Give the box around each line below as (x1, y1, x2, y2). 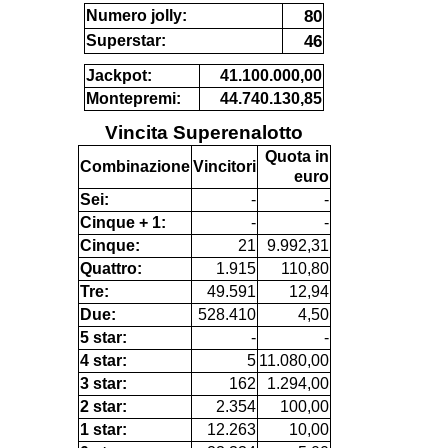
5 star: (79, 328, 127, 346)
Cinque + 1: (79, 213, 166, 231)
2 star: (79, 397, 127, 415)
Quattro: (79, 259, 142, 277)
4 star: (79, 351, 127, 369)
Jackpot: (86, 66, 152, 84)
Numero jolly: (86, 6, 187, 24)
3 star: (79, 374, 127, 392)
